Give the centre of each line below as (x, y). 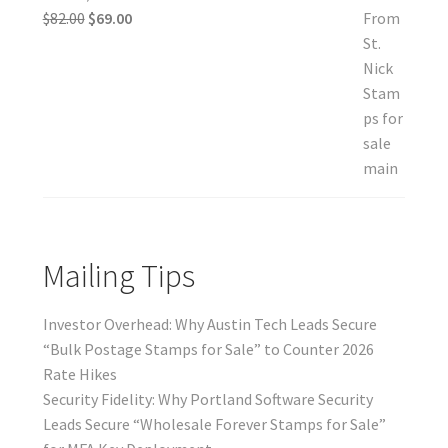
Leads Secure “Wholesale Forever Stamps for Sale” (214, 424)
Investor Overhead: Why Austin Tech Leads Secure (209, 324)
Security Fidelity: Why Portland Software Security (207, 399)
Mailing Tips (118, 276)
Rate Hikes (79, 374)
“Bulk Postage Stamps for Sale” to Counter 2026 (208, 349)
